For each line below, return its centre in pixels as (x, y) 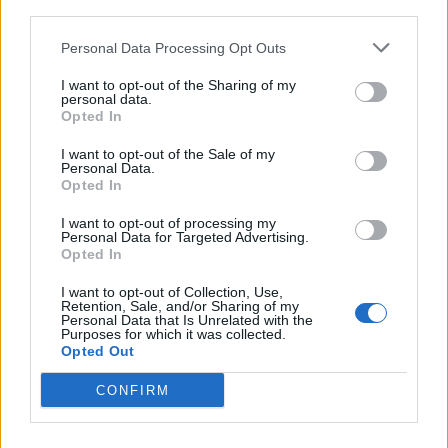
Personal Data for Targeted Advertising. (185, 237)
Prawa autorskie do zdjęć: (113, 360)
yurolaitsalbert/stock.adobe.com (148, 390)
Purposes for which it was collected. (173, 334)
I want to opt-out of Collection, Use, (172, 292)
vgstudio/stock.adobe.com (126, 416)
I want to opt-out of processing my (168, 223)
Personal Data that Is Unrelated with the (187, 320)
